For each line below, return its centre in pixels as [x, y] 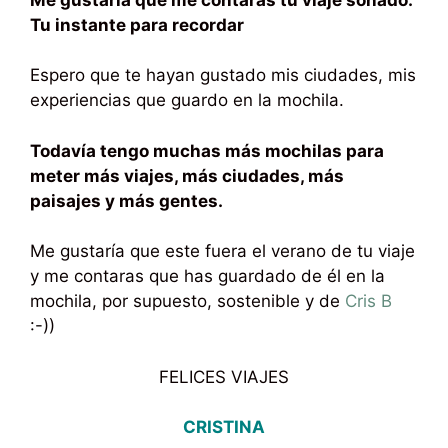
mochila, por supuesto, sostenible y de [187, 301]
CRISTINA [224, 427]
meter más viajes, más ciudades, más [187, 175]
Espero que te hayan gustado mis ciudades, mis [223, 75]
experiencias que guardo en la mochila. [187, 100]
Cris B [368, 301]
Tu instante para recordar [137, 24]
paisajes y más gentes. [126, 200]
